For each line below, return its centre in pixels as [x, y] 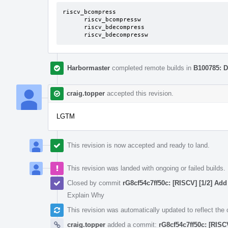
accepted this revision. [139, 93]
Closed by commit [95, 183]
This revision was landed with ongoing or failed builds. [146, 168]
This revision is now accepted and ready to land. [138, 145]
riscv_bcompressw [73, 19]
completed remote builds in [152, 68]
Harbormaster [89, 68]
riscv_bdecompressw [116, 35]
